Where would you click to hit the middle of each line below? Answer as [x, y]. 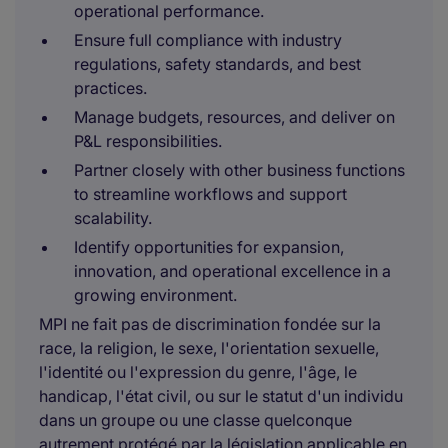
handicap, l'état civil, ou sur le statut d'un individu [221, 396]
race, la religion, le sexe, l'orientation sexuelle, [209, 348]
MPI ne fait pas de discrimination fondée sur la [210, 324]
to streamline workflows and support [210, 194]
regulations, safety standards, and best [217, 64]
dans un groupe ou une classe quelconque [195, 420]
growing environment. [155, 295]
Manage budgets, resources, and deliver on [234, 117]
